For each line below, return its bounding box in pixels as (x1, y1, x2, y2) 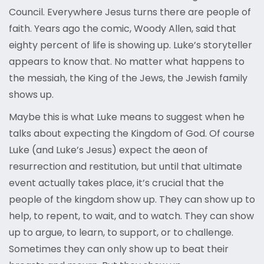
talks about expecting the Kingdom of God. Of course (9, 127, 255, 141)
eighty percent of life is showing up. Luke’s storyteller (9, 38, 252, 52)
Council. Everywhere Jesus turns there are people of (9, 5, 251, 19)
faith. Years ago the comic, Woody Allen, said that (9, 22, 236, 36)
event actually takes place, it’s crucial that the (9, 176, 224, 190)
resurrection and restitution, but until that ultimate (9, 160, 242, 174)
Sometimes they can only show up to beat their (9, 242, 229, 256)
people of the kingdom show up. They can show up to (9, 193, 255, 207)
